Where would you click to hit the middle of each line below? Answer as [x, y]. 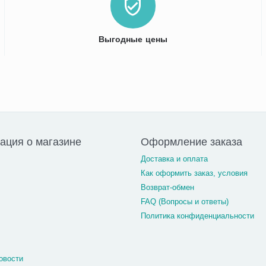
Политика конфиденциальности [197, 216]
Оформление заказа [191, 142]
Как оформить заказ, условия [194, 173]
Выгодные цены [133, 39]
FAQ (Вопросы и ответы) [184, 202]
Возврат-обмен [167, 187]
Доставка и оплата [174, 159]
